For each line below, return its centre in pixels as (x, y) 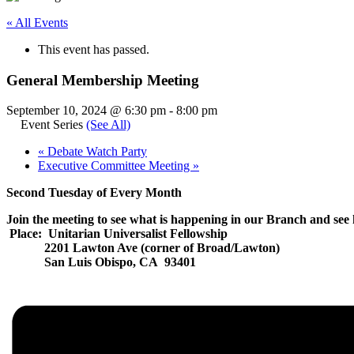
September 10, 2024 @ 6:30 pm (86, 111)
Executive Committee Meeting (115, 166)
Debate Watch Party (96, 152)
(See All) (108, 125)
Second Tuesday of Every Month (96, 193)
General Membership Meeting (103, 80)
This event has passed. (94, 49)
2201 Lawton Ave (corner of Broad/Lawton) (143, 248)
